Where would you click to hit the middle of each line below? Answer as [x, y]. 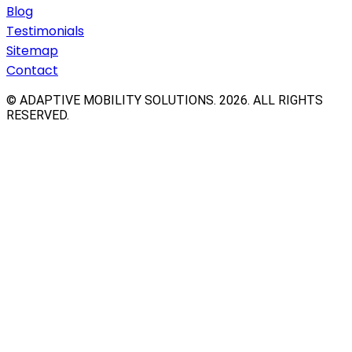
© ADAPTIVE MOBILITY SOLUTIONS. [113, 100]
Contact [32, 70]
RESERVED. [38, 115]
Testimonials [45, 31]
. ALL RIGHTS [285, 100]
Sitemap [32, 50]
